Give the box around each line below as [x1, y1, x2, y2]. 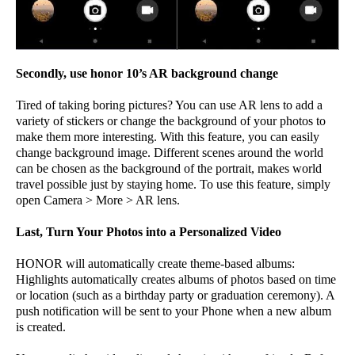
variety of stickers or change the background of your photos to [16, 113, 326, 128]
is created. [16, 319, 66, 334]
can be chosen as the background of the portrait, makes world [16, 161, 322, 175]
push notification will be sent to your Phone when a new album [16, 303, 331, 318]
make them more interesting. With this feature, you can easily [16, 129, 319, 143]
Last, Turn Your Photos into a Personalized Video [16, 224, 281, 239]
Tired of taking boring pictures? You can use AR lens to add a [16, 97, 323, 112]
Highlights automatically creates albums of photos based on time [16, 272, 336, 286]
